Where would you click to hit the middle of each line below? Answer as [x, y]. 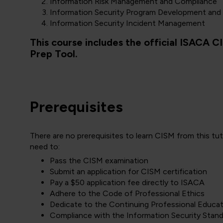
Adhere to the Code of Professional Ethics [127, 193]
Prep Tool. [54, 54]
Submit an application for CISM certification [128, 171]
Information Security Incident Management [127, 23]
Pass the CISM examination [99, 161]
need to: [45, 147]
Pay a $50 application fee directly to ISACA [127, 182]
